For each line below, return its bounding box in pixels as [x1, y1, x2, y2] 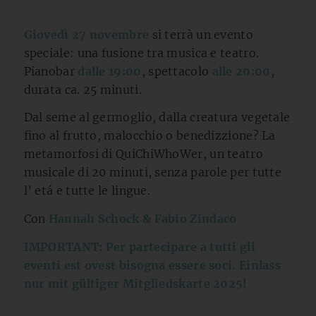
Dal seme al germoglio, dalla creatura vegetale [23, 110, 291, 125]
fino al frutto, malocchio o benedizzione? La [23, 128, 276, 143]
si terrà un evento [149, 27, 253, 42]
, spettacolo [141, 63, 212, 78]
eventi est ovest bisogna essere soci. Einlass [23, 257, 281, 272]
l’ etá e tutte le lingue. [23, 183, 151, 198]
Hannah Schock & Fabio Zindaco [48, 212, 237, 226]
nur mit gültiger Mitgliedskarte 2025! [23, 276, 248, 291]
